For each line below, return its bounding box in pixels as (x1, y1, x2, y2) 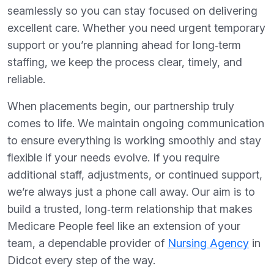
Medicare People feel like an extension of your (7, 220, 240, 233)
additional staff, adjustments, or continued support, (7, 168, 262, 182)
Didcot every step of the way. (7, 254, 155, 267)
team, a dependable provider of (7, 237, 168, 250)
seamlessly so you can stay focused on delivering (7, 4, 257, 18)
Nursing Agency (168, 237, 249, 250)
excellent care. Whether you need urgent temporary (7, 21, 265, 35)
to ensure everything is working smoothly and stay (7, 134, 261, 147)
